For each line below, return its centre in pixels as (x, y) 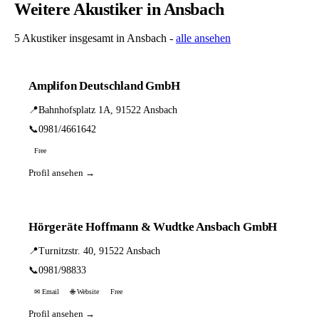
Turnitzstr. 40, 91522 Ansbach (99, 251)
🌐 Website (85, 292)
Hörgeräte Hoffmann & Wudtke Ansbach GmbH (153, 227)
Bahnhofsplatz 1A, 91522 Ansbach (108, 110)
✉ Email (47, 292)
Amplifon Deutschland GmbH (104, 86)
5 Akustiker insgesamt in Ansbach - (95, 38)
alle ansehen (203, 38)
